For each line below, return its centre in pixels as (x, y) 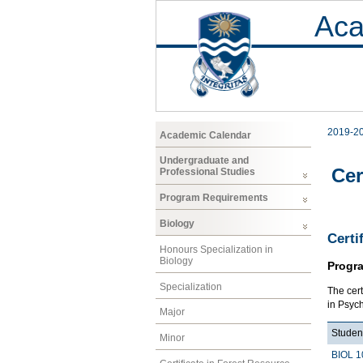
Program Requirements (214, 198)
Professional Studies (207, 172)
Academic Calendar (205, 135)
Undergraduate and (204, 161)
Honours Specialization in (216, 249)
